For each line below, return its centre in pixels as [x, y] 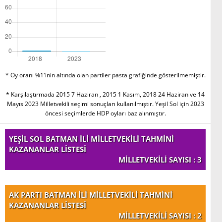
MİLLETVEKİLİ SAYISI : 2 [160, 215]
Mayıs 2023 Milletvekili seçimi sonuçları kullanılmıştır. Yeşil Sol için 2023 [105, 104]
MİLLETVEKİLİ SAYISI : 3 [160, 159]
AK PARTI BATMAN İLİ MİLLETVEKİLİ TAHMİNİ [91, 194]
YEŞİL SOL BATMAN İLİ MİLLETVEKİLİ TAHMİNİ [91, 139]
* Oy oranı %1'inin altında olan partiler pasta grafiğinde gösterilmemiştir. [105, 75]
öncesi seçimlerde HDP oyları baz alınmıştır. [105, 113]
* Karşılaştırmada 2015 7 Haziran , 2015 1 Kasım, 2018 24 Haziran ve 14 [105, 94]
